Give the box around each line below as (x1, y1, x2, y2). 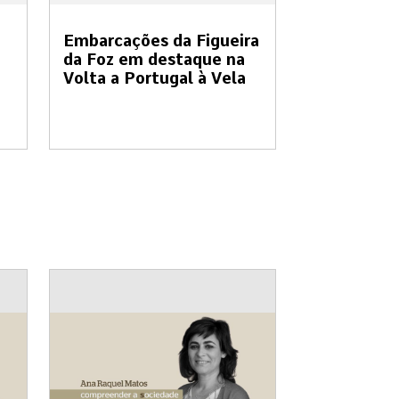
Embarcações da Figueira (63, 31, 259, 51)
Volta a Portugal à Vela (63, 69, 246, 88)
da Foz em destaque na (63, 50, 245, 69)
